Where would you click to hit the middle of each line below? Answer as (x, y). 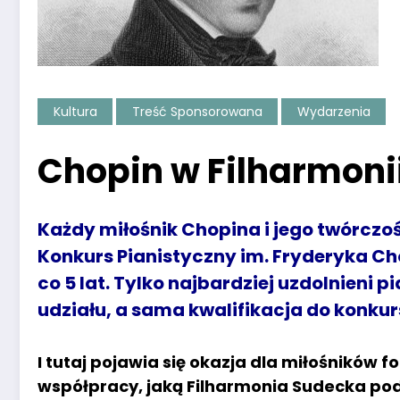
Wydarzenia (333, 111)
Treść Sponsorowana (197, 111)
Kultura (75, 111)
